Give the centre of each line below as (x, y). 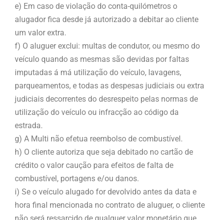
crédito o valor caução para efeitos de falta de (94, 165)
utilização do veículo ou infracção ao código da (97, 112)
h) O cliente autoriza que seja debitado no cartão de (104, 152)
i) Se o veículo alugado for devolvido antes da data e (106, 192)
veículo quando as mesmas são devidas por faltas (102, 59)
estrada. (29, 125)
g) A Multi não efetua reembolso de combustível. (99, 138)
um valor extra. (41, 32)
